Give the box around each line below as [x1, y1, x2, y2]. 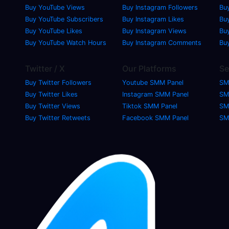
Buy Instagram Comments [122, 38, 201, 47]
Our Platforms [122, 63, 176, 74]
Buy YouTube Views [25, 3, 85, 11]
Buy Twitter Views [25, 102, 80, 110]
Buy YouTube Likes [25, 27, 82, 35]
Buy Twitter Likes [25, 90, 78, 98]
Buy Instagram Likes [122, 15, 184, 23]
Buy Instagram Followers [122, 3, 198, 11]
